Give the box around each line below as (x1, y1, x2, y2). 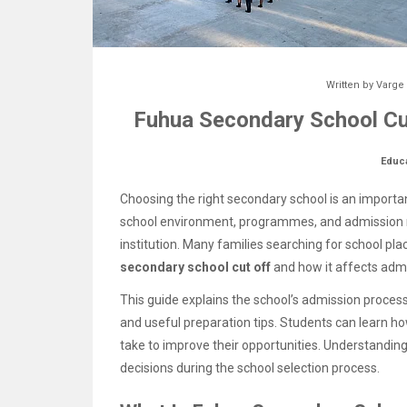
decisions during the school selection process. (120, 361, 380, 376)
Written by (325, 79, 376, 91)
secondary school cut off (120, 260, 271, 274)
